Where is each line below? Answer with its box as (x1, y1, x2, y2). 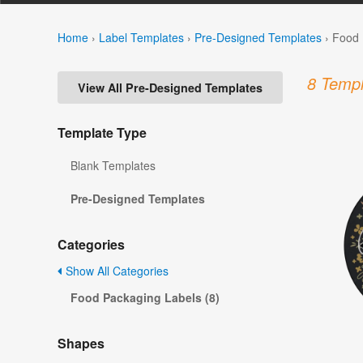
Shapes (58, 334, 105, 353)
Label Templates (99, 28, 184, 45)
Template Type (58, 123, 147, 143)
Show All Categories (62, 263, 169, 280)
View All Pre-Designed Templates (78, 79, 263, 96)
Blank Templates (70, 157, 156, 174)
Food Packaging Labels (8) (70, 289, 220, 306)
